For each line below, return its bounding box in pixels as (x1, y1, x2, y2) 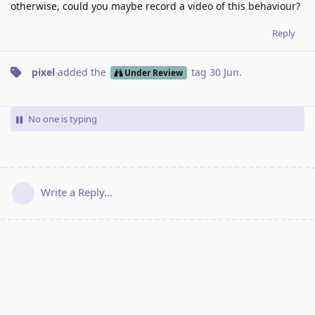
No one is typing (28, 112, 97, 126)
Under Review (124, 67, 183, 79)
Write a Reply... (41, 185, 112, 200)
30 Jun (209, 65, 239, 79)
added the (55, 65, 109, 79)
